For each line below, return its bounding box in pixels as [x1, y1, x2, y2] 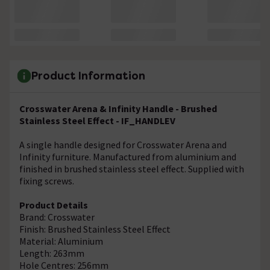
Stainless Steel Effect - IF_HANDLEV [19, 114, 175, 127]
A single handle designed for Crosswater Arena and [19, 138, 227, 151]
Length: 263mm [19, 246, 84, 259]
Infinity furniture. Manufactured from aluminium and [19, 150, 236, 163]
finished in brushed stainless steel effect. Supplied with [19, 162, 244, 175]
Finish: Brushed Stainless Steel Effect [19, 222, 171, 235]
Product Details [19, 198, 88, 211]
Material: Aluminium [19, 234, 103, 247]
